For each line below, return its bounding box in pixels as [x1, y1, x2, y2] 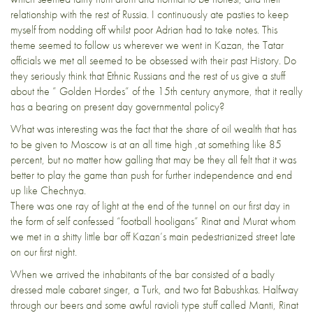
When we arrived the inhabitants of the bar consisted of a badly [10, 267, 275, 282]
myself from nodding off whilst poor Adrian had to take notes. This [10, 22, 277, 37]
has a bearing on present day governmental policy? [10, 99, 224, 114]
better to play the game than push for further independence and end [10, 168, 292, 182]
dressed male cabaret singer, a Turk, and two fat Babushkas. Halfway [10, 282, 298, 297]
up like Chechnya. [10, 183, 86, 198]
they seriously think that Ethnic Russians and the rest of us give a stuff [10, 68, 285, 83]
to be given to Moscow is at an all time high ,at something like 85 [10, 137, 282, 152]
